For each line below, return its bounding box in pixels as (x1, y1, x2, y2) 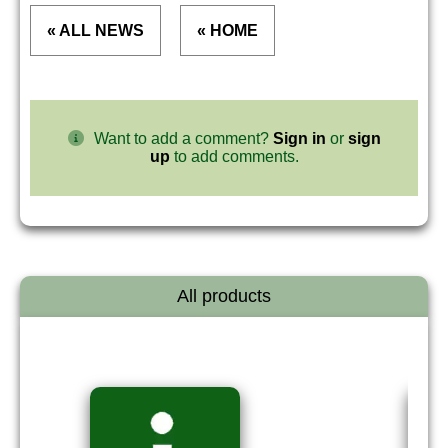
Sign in (272, 130, 326, 147)
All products (177, 286, 271, 306)
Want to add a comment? (93, 130, 273, 147)
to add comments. (169, 148, 299, 165)
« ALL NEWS (47, 22, 144, 39)
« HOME (197, 22, 258, 39)
